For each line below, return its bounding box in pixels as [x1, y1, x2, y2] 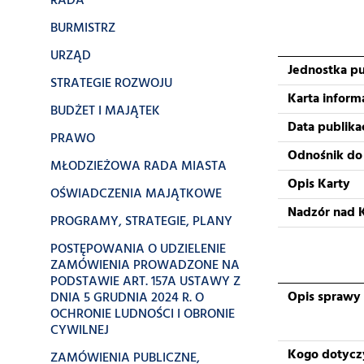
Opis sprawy [288, 287, 361, 308]
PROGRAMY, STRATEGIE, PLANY [50, 211, 232, 232]
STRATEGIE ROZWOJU [50, 73, 172, 94]
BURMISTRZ [50, 18, 115, 39]
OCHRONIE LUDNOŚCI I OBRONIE [50, 304, 235, 325]
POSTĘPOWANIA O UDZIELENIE [50, 239, 226, 260]
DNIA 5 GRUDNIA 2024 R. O [50, 288, 204, 309]
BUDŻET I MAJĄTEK [50, 101, 160, 122]
